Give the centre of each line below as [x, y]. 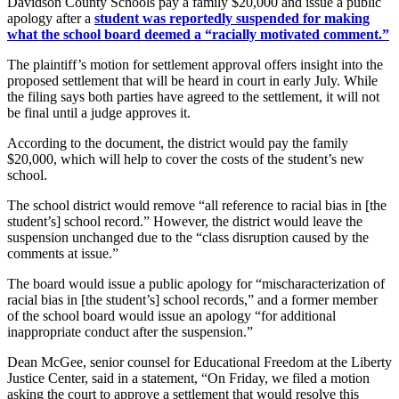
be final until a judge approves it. [99, 112]
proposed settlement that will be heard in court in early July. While [192, 80]
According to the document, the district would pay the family [178, 142]
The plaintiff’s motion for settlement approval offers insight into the [195, 64]
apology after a [51, 18]
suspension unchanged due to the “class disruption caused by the [188, 237]
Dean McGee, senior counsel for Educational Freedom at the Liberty [199, 362]
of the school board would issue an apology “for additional [171, 315]
